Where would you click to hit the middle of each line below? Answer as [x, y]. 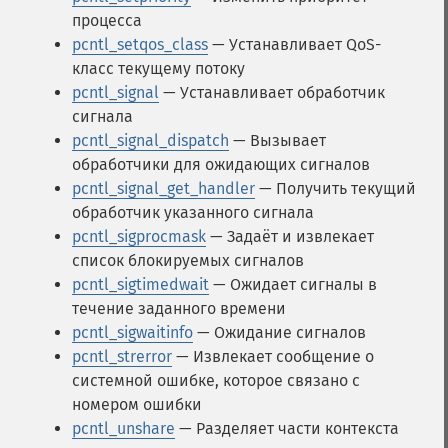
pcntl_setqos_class [140, 44]
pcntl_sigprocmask [139, 236]
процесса [107, 20]
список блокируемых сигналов [188, 260]
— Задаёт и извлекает [290, 236]
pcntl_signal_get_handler [163, 188]
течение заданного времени [179, 308]
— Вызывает [277, 140]
